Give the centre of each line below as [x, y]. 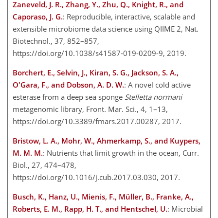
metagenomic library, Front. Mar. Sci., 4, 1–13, [90, 109]
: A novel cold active [157, 85]
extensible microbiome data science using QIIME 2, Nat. [106, 29]
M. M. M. [28, 153]
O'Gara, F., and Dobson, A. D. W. [68, 85]
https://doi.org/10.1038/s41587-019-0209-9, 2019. [101, 53]
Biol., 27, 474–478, [45, 165]
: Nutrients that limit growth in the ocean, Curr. [121, 153]
